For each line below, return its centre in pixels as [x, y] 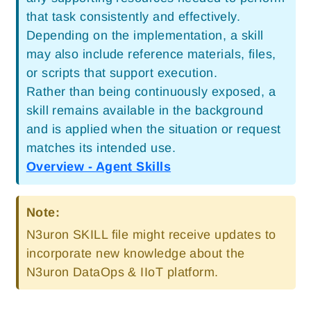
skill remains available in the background [145, 111]
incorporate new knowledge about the [135, 253]
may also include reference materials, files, [151, 54]
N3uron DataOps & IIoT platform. [122, 272]
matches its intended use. [101, 148]
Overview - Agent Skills [99, 167]
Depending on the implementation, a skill [145, 36]
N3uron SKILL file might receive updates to [151, 234]
